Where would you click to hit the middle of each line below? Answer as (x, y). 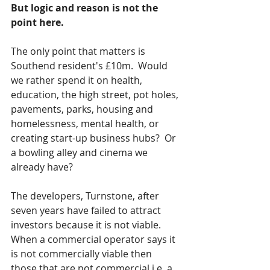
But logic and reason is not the (86, 8)
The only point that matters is (79, 51)
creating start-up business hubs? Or (95, 138)
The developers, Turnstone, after (86, 196)
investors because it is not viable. (88, 225)
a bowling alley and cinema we (80, 152)
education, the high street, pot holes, (96, 95)
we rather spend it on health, (78, 80)
